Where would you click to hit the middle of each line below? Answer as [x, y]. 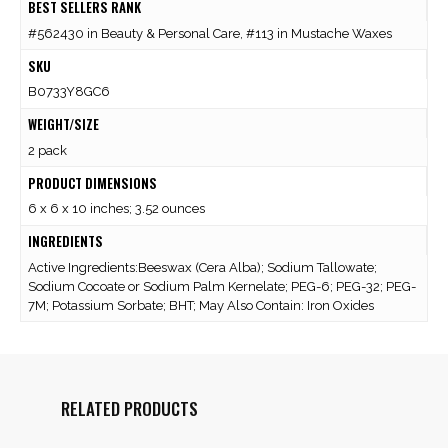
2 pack [47, 150]
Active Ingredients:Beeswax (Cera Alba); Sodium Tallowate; [202, 267]
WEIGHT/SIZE [63, 124]
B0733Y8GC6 [68, 92]
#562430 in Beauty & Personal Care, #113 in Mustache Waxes [209, 33]
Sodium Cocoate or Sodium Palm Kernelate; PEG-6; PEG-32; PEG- [221, 286]
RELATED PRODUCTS [129, 409]
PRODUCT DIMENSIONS [92, 182]
